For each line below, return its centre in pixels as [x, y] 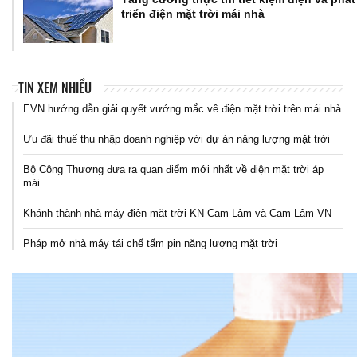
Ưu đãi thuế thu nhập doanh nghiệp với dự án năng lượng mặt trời [177, 139]
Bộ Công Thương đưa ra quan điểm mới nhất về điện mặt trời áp [173, 170]
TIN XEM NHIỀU [55, 88]
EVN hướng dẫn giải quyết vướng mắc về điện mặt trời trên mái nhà [182, 109]
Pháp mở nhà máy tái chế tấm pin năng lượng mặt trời [150, 244]
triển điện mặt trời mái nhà [193, 14]
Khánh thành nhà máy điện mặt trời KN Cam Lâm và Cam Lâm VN [177, 214]
